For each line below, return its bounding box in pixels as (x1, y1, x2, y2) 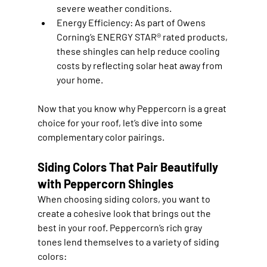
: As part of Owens (129, 16, 207, 28)
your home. (56, 73, 103, 85)
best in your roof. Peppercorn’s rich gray (37, 221, 204, 233)
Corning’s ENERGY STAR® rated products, (56, 30, 229, 42)
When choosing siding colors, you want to (37, 193, 212, 204)
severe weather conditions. (56, 2, 172, 14)
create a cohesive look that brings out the (37, 207, 213, 219)
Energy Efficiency (56, 16, 130, 28)
